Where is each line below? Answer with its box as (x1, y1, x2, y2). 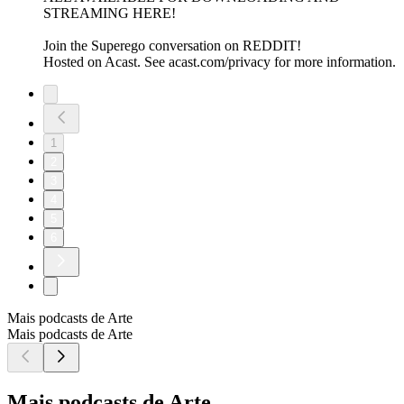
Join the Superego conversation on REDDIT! (43, 38, 301, 54)
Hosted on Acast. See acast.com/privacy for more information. (43, 54, 396, 70)
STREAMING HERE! (43, 5, 176, 22)
